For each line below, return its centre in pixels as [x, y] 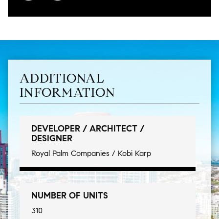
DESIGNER [52, 138]
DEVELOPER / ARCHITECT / [88, 128]
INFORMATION [68, 92]
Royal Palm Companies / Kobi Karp [91, 153]
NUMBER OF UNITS [70, 195]
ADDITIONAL [62, 78]
